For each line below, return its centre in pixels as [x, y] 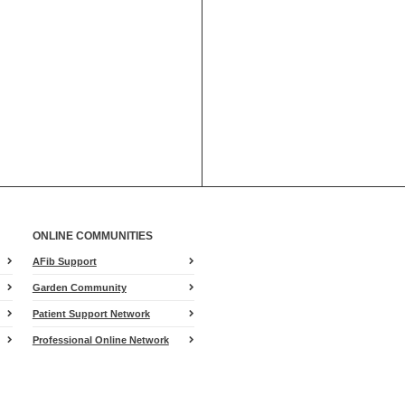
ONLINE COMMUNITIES [92, 235]
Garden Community [79, 287]
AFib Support [64, 261]
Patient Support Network [91, 314]
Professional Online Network [100, 340]
